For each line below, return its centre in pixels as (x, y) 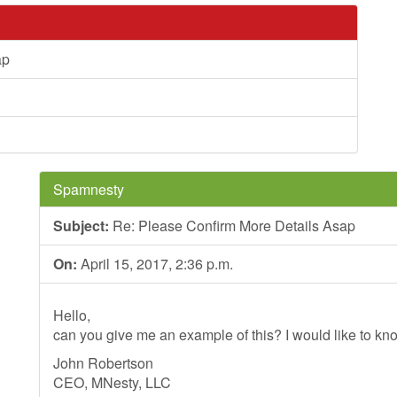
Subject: (81, 226)
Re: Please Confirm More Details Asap (232, 226)
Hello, (72, 315)
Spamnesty (89, 189)
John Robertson (103, 363)
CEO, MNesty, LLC (112, 382)
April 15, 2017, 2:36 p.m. (155, 264)
